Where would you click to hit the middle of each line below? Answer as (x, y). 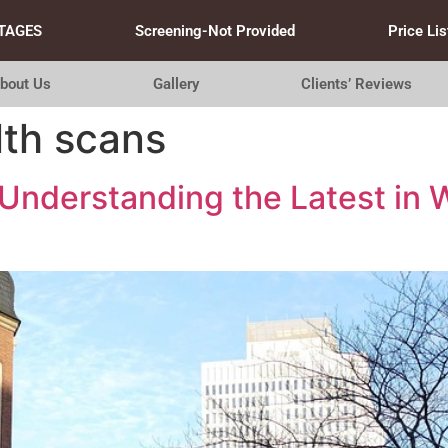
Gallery (175, 84)
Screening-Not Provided (214, 30)
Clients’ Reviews (357, 84)
